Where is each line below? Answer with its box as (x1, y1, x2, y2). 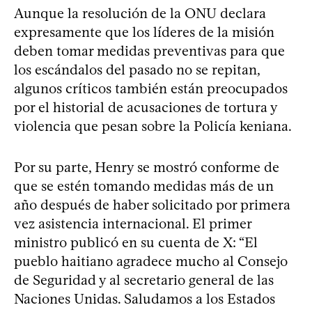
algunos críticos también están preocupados (14, 79, 288, 97)
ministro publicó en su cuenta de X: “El (14, 233, 258, 251)
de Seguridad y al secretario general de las (14, 271, 274, 288)
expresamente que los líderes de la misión (14, 23, 274, 40)
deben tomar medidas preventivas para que (14, 42, 285, 59)
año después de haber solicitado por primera (14, 196, 290, 213)
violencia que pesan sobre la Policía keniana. (14, 117, 292, 134)
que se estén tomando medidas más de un (14, 177, 274, 194)
